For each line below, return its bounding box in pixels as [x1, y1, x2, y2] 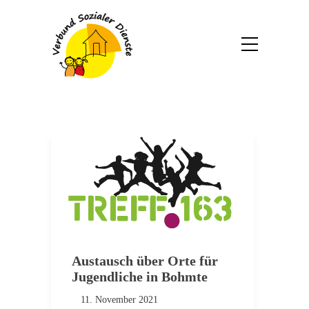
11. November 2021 [81, 295, 158, 305]
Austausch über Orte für [72, 253, 218, 268]
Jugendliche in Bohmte [72, 269, 208, 284]
